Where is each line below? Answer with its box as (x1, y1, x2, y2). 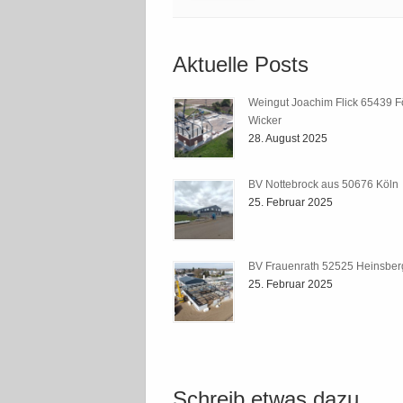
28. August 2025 (248, 131, 327, 145)
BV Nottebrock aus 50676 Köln (248, 177, 399, 191)
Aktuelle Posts (173, 52, 309, 77)
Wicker (248, 113, 282, 127)
